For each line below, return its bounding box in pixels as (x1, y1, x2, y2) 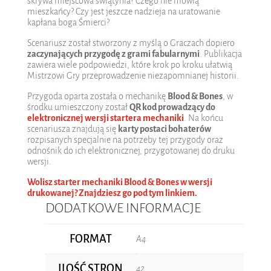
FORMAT (69, 233, 112, 246)
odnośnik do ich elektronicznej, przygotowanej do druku (27, 146, 235, 156)
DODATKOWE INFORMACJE (45, 201, 201, 216)
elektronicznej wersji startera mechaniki (27, 113, 184, 123)
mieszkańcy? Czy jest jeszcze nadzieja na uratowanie (27, 7, 220, 17)
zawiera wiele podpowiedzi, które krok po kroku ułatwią (27, 60, 232, 70)
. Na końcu (183, 113, 223, 123)
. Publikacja (199, 49, 242, 59)
